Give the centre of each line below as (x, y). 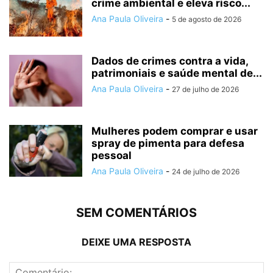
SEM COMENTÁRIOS (136, 213)
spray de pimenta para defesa (168, 144)
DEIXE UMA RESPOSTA (136, 242)
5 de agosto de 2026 (207, 19)
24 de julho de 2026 (206, 172)
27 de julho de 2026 (205, 90)
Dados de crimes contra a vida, (170, 61)
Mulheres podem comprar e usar (175, 131)
